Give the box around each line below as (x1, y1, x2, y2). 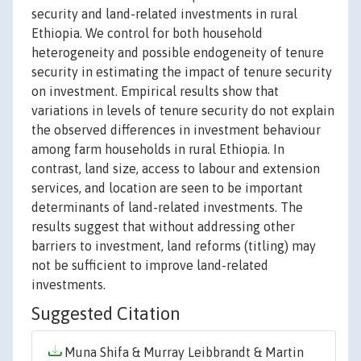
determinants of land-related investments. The (31, 200, 303, 215)
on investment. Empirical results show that (31, 84, 279, 99)
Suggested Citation (31, 303, 180, 325)
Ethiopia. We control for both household (31, 26, 263, 41)
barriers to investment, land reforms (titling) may (31, 239, 316, 254)
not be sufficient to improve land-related (31, 258, 268, 273)
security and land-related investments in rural (31, 6, 297, 22)
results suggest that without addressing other (31, 219, 295, 234)
